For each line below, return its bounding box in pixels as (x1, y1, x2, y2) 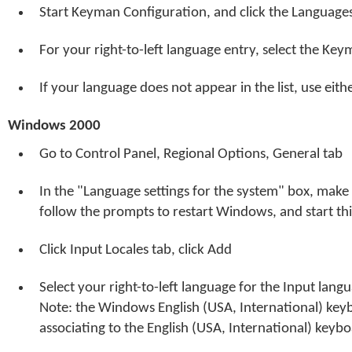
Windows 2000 (8, 119, 101, 134)
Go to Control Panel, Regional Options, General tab (39, 147, 343, 162)
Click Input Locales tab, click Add (39, 243, 232, 258)
